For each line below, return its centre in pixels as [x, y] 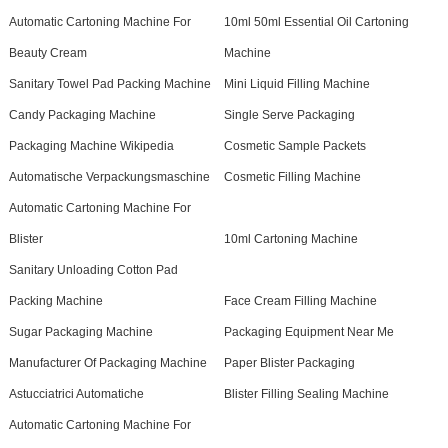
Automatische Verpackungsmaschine [109, 176]
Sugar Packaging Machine [80, 331]
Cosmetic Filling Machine [292, 176]
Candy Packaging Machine [82, 114]
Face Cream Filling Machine [300, 300]
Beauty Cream [47, 52]
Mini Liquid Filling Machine [296, 83]
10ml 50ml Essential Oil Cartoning [316, 21]
